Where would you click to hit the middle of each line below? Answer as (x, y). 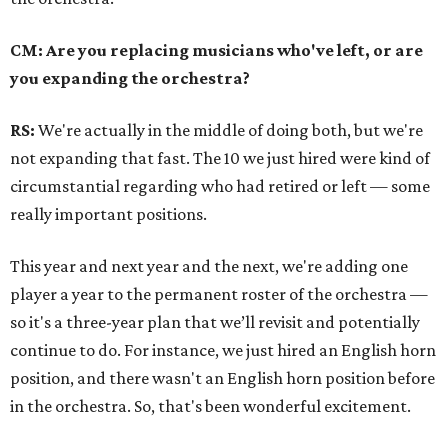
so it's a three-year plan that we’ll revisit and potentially (215, 322)
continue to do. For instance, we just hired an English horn (223, 350)
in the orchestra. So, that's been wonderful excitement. (210, 406)
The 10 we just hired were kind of (311, 158)
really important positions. (108, 214)
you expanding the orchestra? (130, 78)
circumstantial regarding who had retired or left (190, 186)
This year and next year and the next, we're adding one (209, 266)
